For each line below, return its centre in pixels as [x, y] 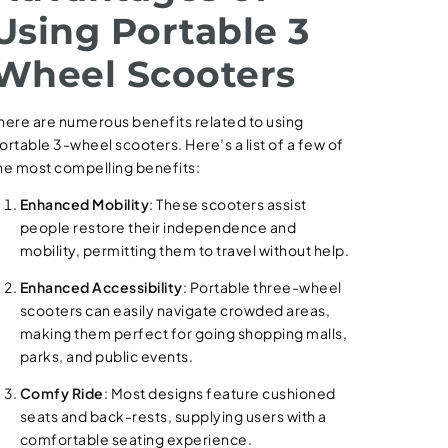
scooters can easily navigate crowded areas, [175, 310]
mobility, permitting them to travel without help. [184, 250]
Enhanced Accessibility [101, 287]
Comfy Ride [61, 393]
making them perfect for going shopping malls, [183, 333]
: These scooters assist [228, 204]
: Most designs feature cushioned [219, 393]
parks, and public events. [106, 356]
